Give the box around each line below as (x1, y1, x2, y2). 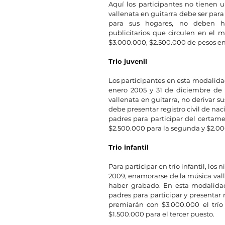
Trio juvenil (108, 57, 147, 65)
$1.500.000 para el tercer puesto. (108, 209, 214, 218)
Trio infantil (108, 143, 149, 151)
